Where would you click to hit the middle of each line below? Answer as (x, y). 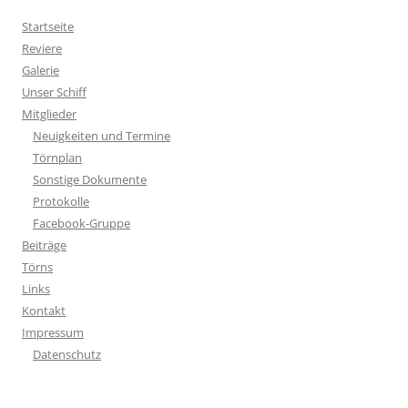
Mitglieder (49, 113)
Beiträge (44, 245)
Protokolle (61, 201)
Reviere (42, 48)
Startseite (48, 26)
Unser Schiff (54, 92)
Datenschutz (67, 354)
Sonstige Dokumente (90, 179)
